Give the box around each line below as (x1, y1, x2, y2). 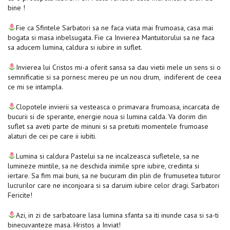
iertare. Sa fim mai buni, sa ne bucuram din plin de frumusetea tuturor (8, 170, 221, 180)
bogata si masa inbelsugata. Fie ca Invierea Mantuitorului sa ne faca (8, 32, 215, 42)
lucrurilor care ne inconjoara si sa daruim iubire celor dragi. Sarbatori (8, 180, 219, 190)
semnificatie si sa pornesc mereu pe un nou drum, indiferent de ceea (8, 72, 221, 82)
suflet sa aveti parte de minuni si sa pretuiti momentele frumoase (8, 121, 208, 131)
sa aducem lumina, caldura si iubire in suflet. (8, 42, 144, 52)
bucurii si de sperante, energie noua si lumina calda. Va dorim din (8, 111, 207, 121)
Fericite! (8, 190, 34, 200)
